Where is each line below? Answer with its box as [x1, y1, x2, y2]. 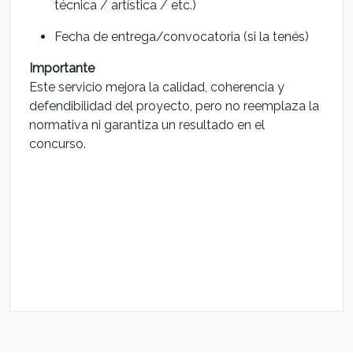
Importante [29, 61, 95, 76]
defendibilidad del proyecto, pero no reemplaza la [29, 98, 319, 113]
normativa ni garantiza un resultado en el [29, 117, 265, 132]
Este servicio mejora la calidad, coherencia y [29, 80, 284, 95]
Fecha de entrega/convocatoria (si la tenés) [54, 29, 309, 44]
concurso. [29, 136, 86, 151]
